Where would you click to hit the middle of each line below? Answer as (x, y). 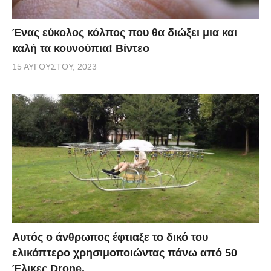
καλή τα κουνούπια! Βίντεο (81, 49)
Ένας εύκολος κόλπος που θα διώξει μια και (125, 33)
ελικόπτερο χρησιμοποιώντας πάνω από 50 (125, 253)
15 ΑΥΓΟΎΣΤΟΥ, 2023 (54, 67)
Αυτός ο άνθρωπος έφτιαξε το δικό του (110, 237)
